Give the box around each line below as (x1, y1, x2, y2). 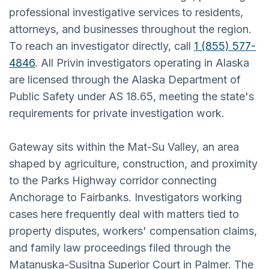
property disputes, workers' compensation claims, (9, 224, 257, 237)
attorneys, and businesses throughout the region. (9, 22, 252, 35)
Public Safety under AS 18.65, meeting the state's (9, 89, 254, 103)
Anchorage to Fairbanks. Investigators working (9, 190, 242, 204)
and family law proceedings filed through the (9, 241, 231, 254)
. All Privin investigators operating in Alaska (35, 56, 249, 69)
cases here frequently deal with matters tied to (9, 207, 239, 220)
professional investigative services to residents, (9, 5, 243, 19)
